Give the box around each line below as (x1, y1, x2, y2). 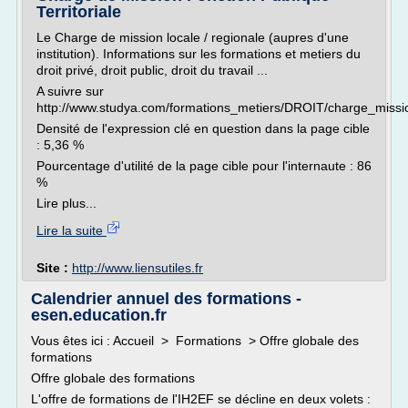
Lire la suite (36, 223, 107, 238)
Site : (36, 260, 72, 275)
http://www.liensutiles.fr (72, 260, 203, 275)
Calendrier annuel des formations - (31, 290, 301, 308)
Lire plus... (36, 196, 97, 210)
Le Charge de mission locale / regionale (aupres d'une (36, 30, 349, 45)
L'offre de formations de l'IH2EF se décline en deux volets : (31, 392, 371, 406)
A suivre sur (36, 84, 104, 98)
